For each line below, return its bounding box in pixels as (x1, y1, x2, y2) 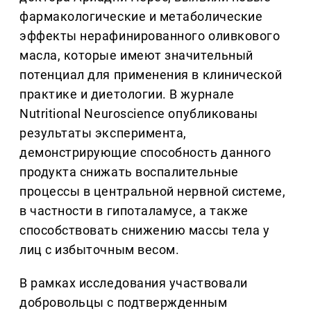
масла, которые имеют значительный (19, 48, 253, 63)
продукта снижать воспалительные (19, 165, 239, 180)
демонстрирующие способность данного (19, 145, 271, 160)
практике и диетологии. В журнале (19, 87, 235, 102)
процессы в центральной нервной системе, (19, 184, 286, 199)
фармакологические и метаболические (19, 9, 263, 24)
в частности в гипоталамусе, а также (19, 203, 249, 219)
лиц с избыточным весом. (19, 242, 180, 258)
